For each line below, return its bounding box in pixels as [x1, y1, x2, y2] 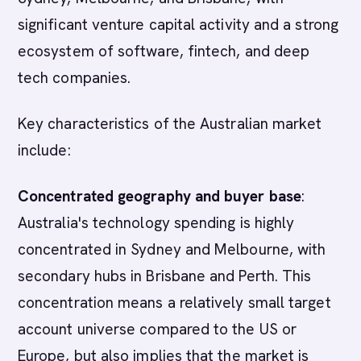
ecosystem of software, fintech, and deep [18, 41, 310, 61]
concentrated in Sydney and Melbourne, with [18, 239, 326, 259]
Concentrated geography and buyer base [18, 186, 301, 206]
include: [18, 140, 71, 160]
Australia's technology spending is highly [18, 213, 295, 233]
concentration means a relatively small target [18, 293, 331, 313]
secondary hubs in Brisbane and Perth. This [18, 266, 312, 286]
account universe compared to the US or [18, 319, 297, 339]
